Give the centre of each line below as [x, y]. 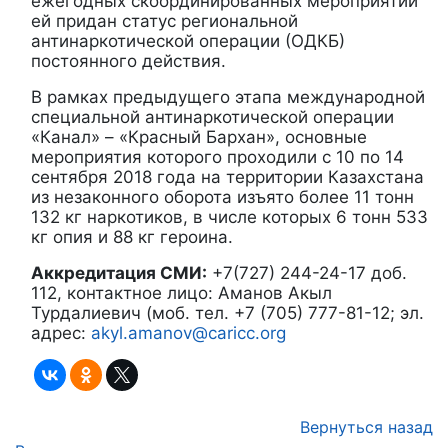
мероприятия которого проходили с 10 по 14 [217, 156]
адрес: [61, 332]
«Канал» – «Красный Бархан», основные [199, 136]
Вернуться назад [366, 426]
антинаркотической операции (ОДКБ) [188, 40]
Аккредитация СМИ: [119, 272]
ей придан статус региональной [164, 20]
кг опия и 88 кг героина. [132, 236]
